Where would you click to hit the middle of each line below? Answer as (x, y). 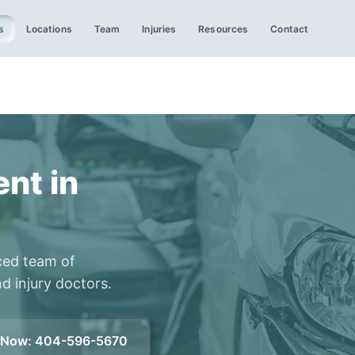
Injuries (159, 29)
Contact (290, 29)
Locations (49, 29)
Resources (223, 29)
